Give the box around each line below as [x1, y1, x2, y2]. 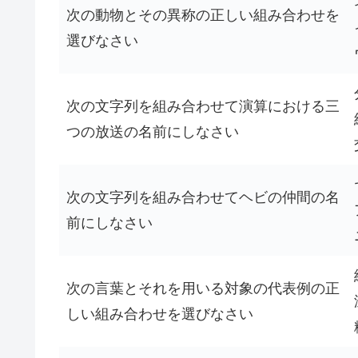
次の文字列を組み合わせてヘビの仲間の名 [66, 189, 340, 205]
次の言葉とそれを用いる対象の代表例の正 [66, 280, 340, 296]
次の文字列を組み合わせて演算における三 [66, 98, 340, 114]
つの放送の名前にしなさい [66, 124, 239, 140]
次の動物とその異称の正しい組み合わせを [66, 7, 340, 23]
